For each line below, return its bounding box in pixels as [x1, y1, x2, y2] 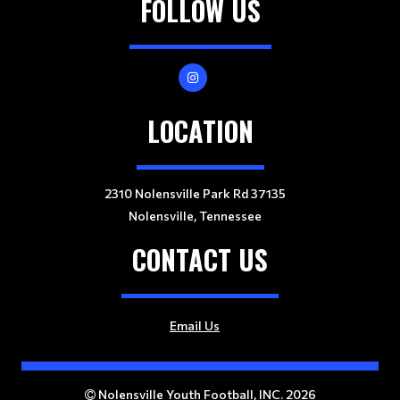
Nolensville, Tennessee [128, 208, 262, 223]
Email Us [170, 318, 220, 333]
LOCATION [146, 111, 254, 151]
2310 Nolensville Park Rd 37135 [104, 186, 286, 201]
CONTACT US [132, 239, 268, 279]
